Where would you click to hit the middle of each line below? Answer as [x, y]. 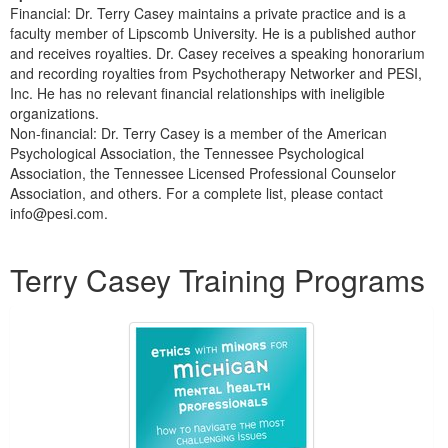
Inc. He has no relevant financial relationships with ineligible [197, 92]
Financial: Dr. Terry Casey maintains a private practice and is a [208, 12]
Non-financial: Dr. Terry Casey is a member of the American [198, 132]
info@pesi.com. [59, 212]
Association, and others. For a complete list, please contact [196, 192]
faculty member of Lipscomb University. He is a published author [213, 32]
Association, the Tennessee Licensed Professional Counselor [203, 172]
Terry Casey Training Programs [217, 279]
